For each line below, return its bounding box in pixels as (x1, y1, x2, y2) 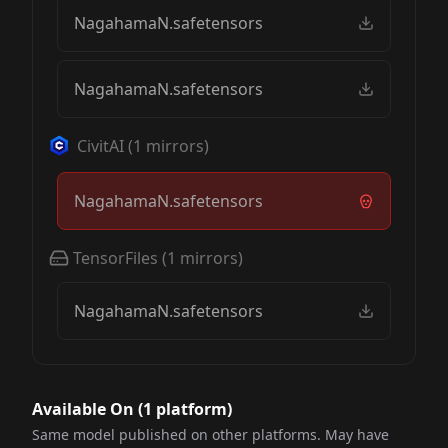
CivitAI (77, 135, 124, 157)
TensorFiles (73, 247, 158, 269)
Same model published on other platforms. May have (32, 425, 389, 444)
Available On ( (32, 398, 143, 420)
